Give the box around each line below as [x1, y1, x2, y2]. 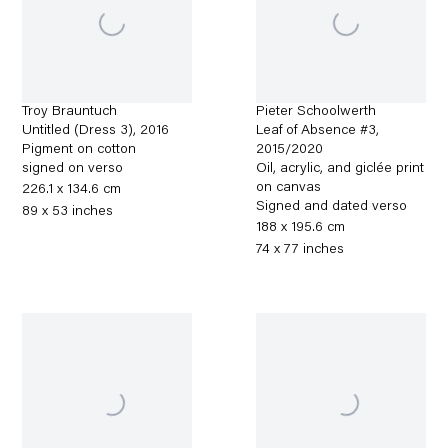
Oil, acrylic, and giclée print [256, 162, 425, 176]
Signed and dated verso [256, 200, 408, 214]
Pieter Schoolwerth [256, 105, 377, 119]
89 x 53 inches [22, 205, 114, 219]
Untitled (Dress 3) [22, 124, 134, 138]
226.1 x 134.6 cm [22, 183, 122, 197]
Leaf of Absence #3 [256, 124, 377, 138]
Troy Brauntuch [22, 105, 118, 119]
